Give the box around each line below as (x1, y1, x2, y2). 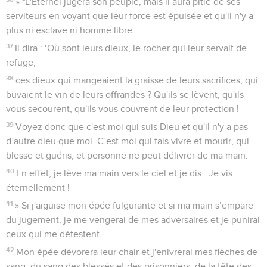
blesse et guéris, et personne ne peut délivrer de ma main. (6, 150, 248, 160)
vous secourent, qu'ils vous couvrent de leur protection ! (6, 104, 239, 114)
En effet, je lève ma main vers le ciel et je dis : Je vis (16, 168, 233, 178)
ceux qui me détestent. (6, 229, 102, 239)
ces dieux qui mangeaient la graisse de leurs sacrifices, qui (15, 75, 259, 85)
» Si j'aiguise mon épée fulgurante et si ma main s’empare (15, 200, 254, 210)
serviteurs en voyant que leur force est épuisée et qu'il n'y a (6, 11, 253, 21)
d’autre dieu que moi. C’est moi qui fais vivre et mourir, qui (6, 136, 249, 146)
